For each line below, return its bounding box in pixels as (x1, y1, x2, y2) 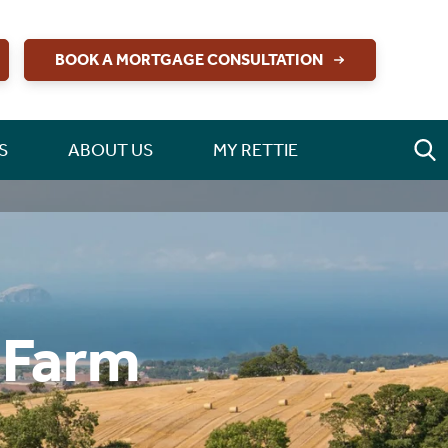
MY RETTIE (212, 138, 298, 161)
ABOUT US (67, 138, 153, 161)
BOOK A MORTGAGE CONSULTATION (55, 50, 323, 69)
